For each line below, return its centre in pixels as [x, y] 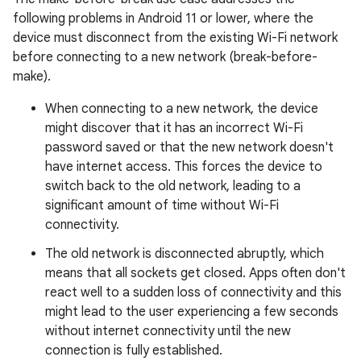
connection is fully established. [134, 351]
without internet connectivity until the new [168, 331]
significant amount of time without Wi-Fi [162, 205]
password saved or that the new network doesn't [189, 147]
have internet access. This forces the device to [184, 167]
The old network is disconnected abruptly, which [185, 254]
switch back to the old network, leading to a [173, 186]
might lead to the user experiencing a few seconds [192, 312]
